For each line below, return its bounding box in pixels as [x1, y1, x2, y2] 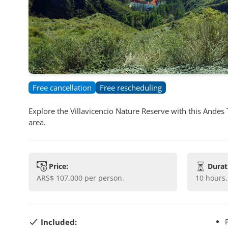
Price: [49, 161, 68, 171]
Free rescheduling [100, 82, 162, 93]
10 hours [199, 173, 225, 183]
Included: [41, 217, 77, 227]
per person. [84, 173, 124, 183]
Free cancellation [33, 82, 92, 93]
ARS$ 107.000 [41, 173, 82, 183]
